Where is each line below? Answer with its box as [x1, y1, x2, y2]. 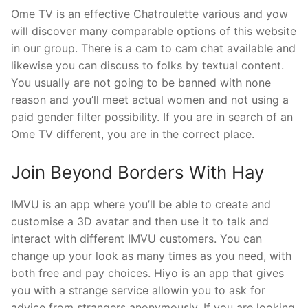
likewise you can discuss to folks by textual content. [11, 58, 284, 72]
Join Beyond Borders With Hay [11, 162, 264, 184]
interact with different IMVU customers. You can [11, 232, 262, 246]
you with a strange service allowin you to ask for [11, 283, 265, 298]
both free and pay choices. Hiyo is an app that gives [11, 266, 284, 280]
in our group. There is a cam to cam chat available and [11, 41, 296, 55]
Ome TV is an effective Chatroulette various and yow [11, 6, 288, 21]
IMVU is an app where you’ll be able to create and [11, 197, 271, 212]
